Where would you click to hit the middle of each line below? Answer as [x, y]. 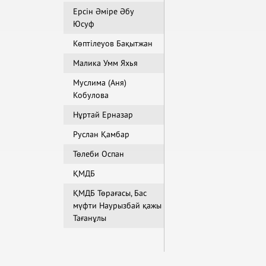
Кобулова [91, 95]
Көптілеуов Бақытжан [113, 44]
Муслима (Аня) [100, 83]
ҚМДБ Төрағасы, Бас [110, 193]
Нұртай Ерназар [103, 115]
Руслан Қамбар [101, 134]
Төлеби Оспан [99, 154]
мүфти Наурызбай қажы [117, 206]
